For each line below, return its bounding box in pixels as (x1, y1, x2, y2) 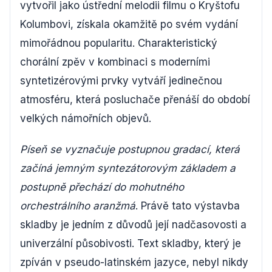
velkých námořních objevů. (20, 112, 151, 124)
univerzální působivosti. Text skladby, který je (20, 237, 241, 250)
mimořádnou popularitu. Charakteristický (20, 36, 217, 49)
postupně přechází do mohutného (20, 180, 184, 193)
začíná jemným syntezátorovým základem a (20, 161, 236, 174)
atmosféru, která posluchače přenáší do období (20, 93, 250, 106)
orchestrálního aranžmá (20, 199, 135, 212)
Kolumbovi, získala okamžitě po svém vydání (20, 18, 238, 30)
